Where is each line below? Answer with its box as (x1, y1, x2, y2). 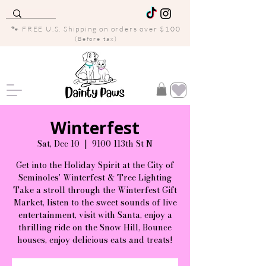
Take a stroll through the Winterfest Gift (13, 183, 177, 197)
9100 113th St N (92, 137, 153, 150)
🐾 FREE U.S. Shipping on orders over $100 (11, 24, 181, 33)
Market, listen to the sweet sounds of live (13, 195, 177, 209)
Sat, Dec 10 (37, 137, 80, 150)
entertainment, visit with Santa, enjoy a (18, 208, 172, 221)
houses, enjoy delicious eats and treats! (17, 233, 173, 246)
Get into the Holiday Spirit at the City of (16, 158, 174, 172)
